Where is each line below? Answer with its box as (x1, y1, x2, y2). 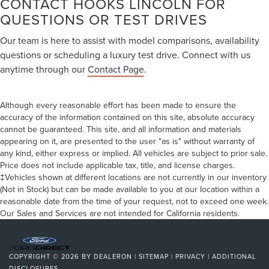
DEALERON (94, 251, 132, 261)
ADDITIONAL (212, 251, 256, 261)
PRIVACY (175, 251, 205, 261)
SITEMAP (139, 251, 169, 261)
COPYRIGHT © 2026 (9, 251, 82, 261)
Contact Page (88, 62, 144, 76)
